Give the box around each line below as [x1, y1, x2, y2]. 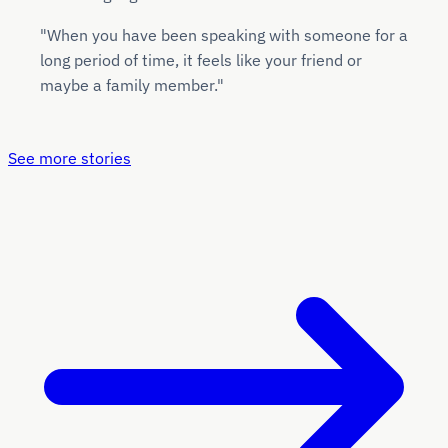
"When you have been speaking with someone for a [40, 24, 408, 45]
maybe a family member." [40, 74, 224, 95]
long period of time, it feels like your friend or [40, 49, 362, 70]
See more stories [8, 147, 131, 168]
